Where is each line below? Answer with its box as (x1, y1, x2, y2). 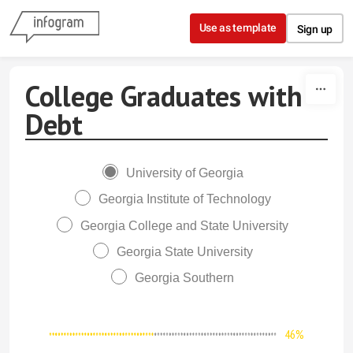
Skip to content (136, 6, 217, 22)
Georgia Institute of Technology (98, 192, 271, 206)
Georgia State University (116, 244, 253, 258)
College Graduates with (25, 77, 303, 114)
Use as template (199, 21, 277, 34)
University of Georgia (125, 166, 243, 180)
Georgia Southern (135, 271, 234, 284)
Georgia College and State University (80, 218, 288, 232)
